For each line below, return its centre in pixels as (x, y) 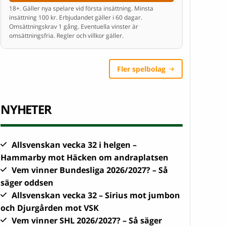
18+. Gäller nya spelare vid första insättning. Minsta (81, 8)
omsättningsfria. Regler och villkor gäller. (66, 35)
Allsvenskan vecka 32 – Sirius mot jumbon (96, 195)
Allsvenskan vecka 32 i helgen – (74, 145)
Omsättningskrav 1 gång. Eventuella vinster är (74, 26)
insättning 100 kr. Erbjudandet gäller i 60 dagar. (76, 17)
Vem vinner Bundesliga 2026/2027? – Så (90, 170)
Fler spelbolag (141, 69)
